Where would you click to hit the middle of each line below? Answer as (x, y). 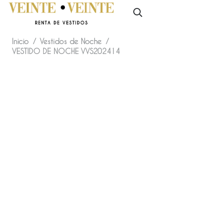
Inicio (20, 41)
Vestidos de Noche (71, 41)
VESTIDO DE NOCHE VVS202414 (66, 51)
